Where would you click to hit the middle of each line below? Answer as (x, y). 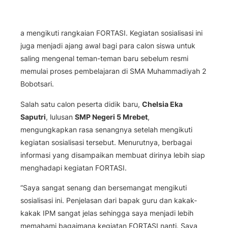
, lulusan (60, 117)
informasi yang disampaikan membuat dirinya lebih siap (113, 155)
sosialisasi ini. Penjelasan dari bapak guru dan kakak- (109, 201)
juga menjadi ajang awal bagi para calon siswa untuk (108, 46)
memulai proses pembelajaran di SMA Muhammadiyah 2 (113, 71)
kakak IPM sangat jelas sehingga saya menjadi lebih (107, 213)
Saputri (33, 117)
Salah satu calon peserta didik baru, (81, 104)
